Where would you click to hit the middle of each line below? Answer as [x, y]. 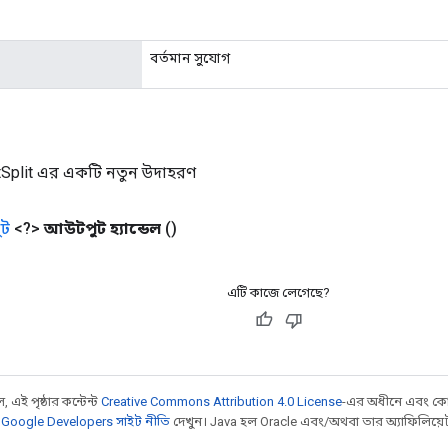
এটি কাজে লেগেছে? [278, 292]
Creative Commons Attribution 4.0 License [221, 401]
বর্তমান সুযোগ [190, 57]
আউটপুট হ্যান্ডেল [102, 228]
